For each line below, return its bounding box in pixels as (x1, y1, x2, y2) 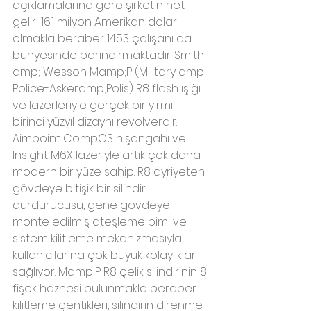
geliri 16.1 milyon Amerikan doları (12, 14, 182, 31)
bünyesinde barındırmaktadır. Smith (12, 47, 207, 64)
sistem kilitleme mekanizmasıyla (12, 230, 185, 247)
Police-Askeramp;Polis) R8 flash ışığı (12, 81, 203, 97)
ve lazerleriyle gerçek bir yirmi (12, 97, 176, 114)
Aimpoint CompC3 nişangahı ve (12, 131, 189, 147)
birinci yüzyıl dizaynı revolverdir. (12, 114, 180, 131)
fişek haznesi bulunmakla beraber (12, 280, 199, 297)
